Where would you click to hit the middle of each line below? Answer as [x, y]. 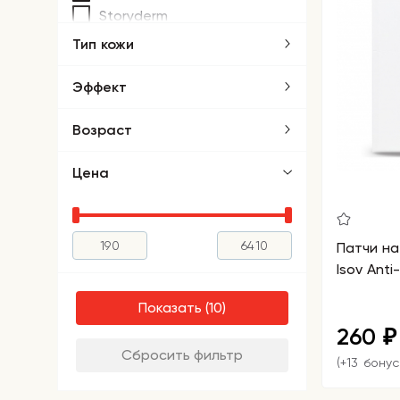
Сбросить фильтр [182, 354]
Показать [170, 307]
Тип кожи [103, 44]
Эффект [100, 87]
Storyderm [133, 15]
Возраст [102, 129]
